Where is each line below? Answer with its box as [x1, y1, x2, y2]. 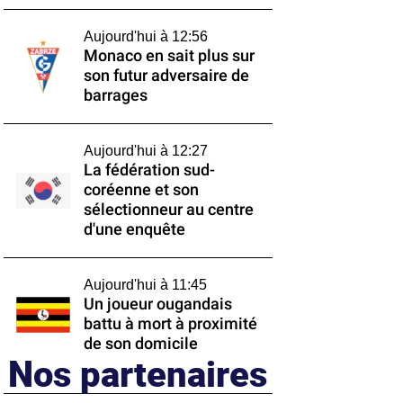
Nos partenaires [8, 348, 268, 398]
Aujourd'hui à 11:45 [83, 277, 207, 292]
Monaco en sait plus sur [83, 47, 255, 65]
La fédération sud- [83, 161, 215, 179]
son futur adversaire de [83, 67, 249, 85]
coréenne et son [83, 181, 199, 199]
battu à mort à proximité [83, 315, 257, 333]
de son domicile [83, 335, 198, 353]
